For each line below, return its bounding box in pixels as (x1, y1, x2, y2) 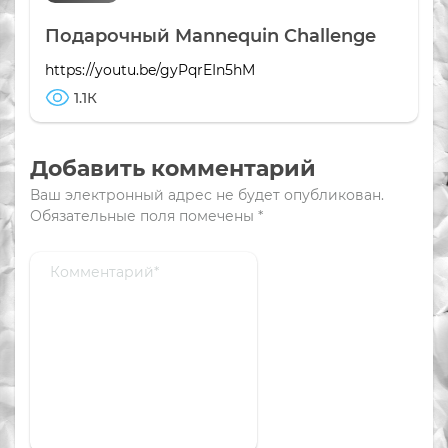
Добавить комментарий (30, 155, 316, 183)
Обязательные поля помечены (30, 207, 258, 226)
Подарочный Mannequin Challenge (45, 25, 376, 48)
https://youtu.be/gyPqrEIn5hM (45, 61, 255, 80)
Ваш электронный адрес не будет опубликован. (30, 186, 384, 205)
